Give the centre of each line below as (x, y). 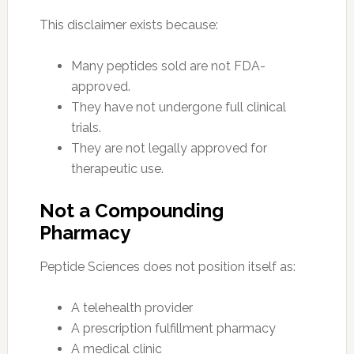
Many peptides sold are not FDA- (168, 66)
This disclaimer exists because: (128, 24)
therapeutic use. (117, 168)
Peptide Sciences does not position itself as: (167, 266)
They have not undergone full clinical (178, 107)
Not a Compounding (131, 210)
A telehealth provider (132, 307)
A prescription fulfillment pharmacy (173, 328)
